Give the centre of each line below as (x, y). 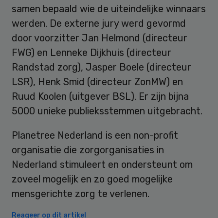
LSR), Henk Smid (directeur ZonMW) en (97, 82)
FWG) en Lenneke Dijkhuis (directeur (91, 52)
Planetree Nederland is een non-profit (95, 135)
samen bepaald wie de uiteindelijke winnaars (109, 9)
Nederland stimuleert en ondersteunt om (102, 164)
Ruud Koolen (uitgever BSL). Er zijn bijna (100, 96)
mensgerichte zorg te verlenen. (81, 193)
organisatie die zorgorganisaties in (88, 150)
